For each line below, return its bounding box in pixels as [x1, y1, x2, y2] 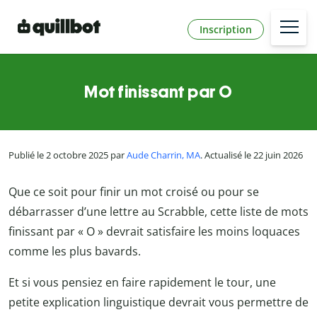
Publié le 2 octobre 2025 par [8, 149, 127, 162]
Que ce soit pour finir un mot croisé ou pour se [8, 183, 259, 200]
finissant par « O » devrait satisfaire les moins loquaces [8, 223, 300, 239]
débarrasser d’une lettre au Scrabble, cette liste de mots [8, 203, 309, 219]
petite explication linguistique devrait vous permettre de [8, 294, 309, 310]
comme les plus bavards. [8, 243, 141, 259]
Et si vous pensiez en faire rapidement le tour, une [8, 274, 276, 290]
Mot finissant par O [84, 81, 233, 103]
